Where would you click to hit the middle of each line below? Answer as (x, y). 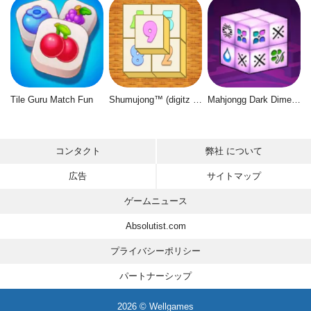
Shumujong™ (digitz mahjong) (197, 99)
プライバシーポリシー (155, 251)
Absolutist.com (155, 226)
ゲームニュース (155, 201)
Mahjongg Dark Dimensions (296, 99)
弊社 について (234, 151)
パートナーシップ (155, 276)
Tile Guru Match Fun (52, 99)
